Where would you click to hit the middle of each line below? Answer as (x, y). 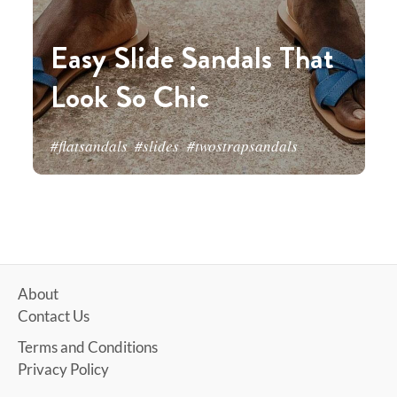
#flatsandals (89, 146)
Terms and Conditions (88, 347)
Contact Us (54, 316)
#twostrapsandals (242, 146)
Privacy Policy (63, 369)
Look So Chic (129, 97)
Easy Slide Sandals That (191, 58)
